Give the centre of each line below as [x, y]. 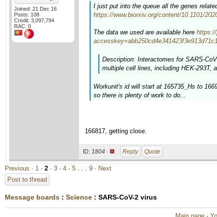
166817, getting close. [116, 131]
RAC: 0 [23, 26]
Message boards [32, 197]
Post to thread [27, 179]
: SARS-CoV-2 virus [124, 197]
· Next [103, 168]
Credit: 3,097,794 [34, 20]
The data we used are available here [145, 32]
